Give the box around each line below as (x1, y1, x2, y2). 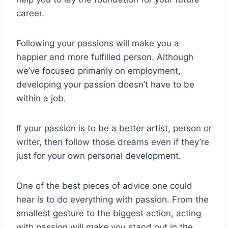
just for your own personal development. (16, 151, 181, 161)
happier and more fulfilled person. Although (16, 52, 193, 63)
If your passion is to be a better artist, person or (16, 123, 212, 134)
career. (16, 8, 44, 19)
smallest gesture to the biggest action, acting (16, 208, 201, 219)
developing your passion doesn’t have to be (16, 79, 194, 90)
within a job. (16, 93, 66, 104)
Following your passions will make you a (16, 38, 179, 49)
